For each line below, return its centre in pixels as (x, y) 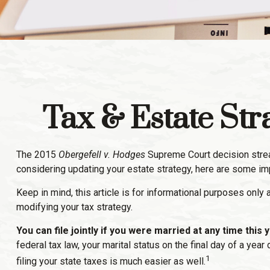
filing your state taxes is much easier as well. (111, 262)
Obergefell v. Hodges (102, 154)
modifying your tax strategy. (74, 207)
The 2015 (37, 154)
